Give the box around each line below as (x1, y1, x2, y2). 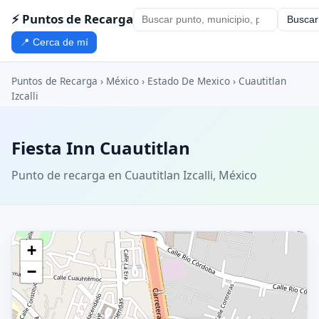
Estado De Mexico (147, 74, 230, 88)
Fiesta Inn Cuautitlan (11, 136, 190, 160)
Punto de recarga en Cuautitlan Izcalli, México (11, 167, 257, 183)
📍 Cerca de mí (20, 36, 89, 48)
